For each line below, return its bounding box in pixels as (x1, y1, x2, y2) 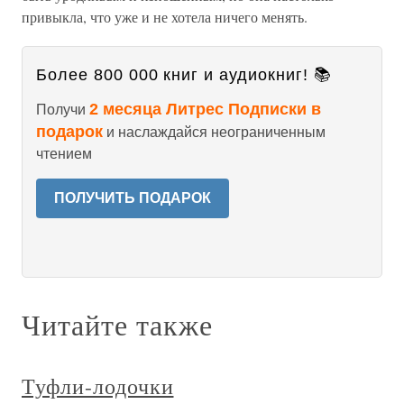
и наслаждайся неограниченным (103, 124, 326, 140)
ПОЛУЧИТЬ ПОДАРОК (54, 190, 211, 206)
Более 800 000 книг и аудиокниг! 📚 (36, 66, 332, 84)
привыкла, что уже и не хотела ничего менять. (22, 7, 308, 26)
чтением (36, 146, 92, 161)
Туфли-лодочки (22, 372, 174, 400)
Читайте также (22, 305, 213, 344)
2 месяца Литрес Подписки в (89, 100, 321, 118)
